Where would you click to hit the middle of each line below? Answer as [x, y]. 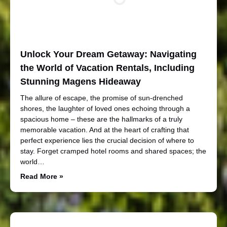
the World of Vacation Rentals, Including [107, 68]
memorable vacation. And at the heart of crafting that [105, 129]
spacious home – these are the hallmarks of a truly [101, 119]
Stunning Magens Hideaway [81, 81]
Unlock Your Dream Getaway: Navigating [108, 54]
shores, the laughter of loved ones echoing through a [105, 108]
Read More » [42, 176]
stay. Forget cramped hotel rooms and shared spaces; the [113, 151]
